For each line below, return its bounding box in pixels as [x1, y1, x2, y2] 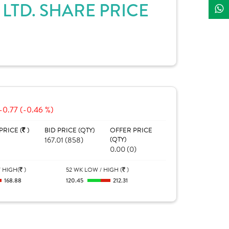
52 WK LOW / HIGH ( [66, 165, 123, 174]
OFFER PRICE [109, 125, 152, 135]
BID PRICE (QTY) [44, 125, 95, 135]
